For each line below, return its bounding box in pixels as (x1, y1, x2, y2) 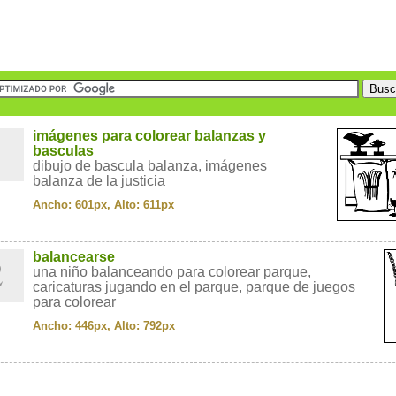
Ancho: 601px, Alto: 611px (33, 198, 174, 211)
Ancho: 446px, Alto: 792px (33, 319, 175, 332)
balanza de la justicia (33, 173, 165, 188)
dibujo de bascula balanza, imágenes (33, 158, 267, 173)
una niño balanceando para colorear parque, (33, 264, 311, 279)
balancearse (33, 249, 115, 264)
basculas (33, 143, 94, 158)
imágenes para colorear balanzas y (33, 128, 266, 143)
